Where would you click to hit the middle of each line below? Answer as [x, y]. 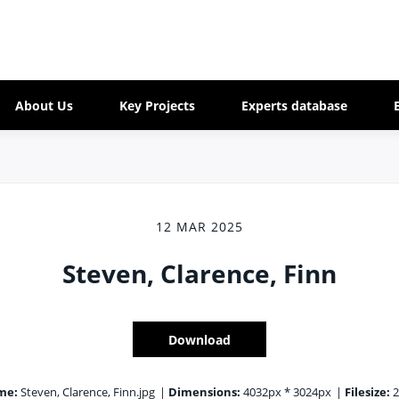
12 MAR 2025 [199, 227]
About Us [44, 105]
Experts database [294, 105]
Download [199, 339]
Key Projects [157, 105]
